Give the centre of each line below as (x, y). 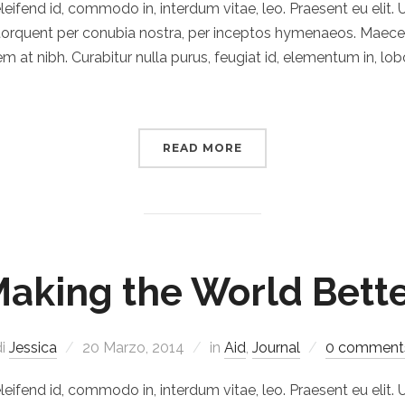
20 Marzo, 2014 (133, 348)
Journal (276, 348)
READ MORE (202, 148)
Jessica (33, 348)
